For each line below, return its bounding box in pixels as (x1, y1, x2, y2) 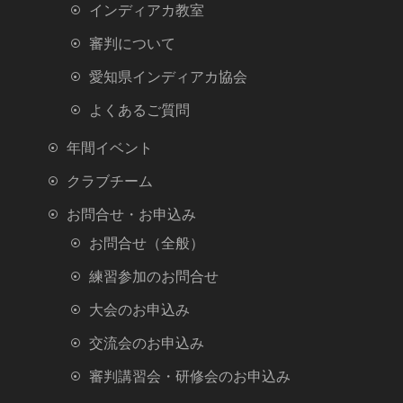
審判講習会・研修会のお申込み (89, 367, 291, 385)
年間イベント (67, 139, 153, 157)
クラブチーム (67, 172, 153, 190)
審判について (89, 34, 175, 52)
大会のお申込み (89, 300, 190, 318)
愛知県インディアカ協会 (89, 67, 247, 85)
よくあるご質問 (89, 101, 190, 119)
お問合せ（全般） (89, 234, 204, 252)
